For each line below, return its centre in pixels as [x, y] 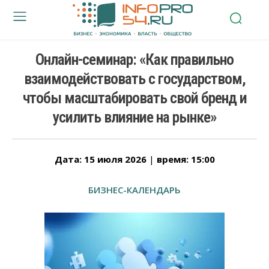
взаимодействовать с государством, [134, 78]
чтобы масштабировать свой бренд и [134, 98]
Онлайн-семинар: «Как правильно [134, 59]
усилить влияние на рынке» [134, 117]
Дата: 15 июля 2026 [101, 159]
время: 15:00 [186, 159]
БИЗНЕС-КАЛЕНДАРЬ [134, 189]
